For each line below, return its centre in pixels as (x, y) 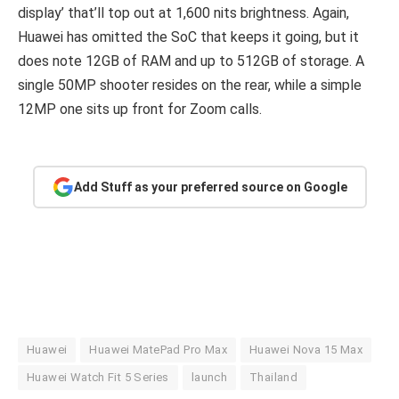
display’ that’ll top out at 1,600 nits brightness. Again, (183, 13)
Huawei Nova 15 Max (305, 350)
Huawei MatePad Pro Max (158, 350)
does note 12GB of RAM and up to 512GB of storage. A (191, 61)
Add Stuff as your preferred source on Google (210, 187)
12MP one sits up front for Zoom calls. (140, 110)
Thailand (274, 378)
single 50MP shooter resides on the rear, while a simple (190, 85)
